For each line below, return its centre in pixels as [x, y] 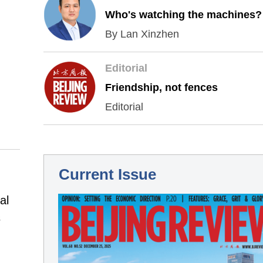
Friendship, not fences [161, 87]
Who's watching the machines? [183, 15]
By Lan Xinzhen [142, 34]
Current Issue [107, 174]
